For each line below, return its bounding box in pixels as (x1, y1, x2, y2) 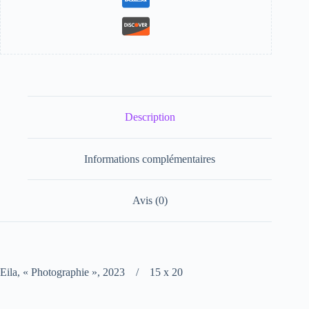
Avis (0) (132, 195, 168, 207)
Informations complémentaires (84, 152, 216, 165)
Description (124, 111, 175, 123)
